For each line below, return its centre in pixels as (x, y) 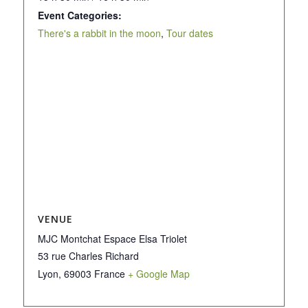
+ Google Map (158, 273)
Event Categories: (79, 15)
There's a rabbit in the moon (99, 33)
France (109, 273)
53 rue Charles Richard (88, 255)
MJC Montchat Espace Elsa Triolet (112, 238)
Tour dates (189, 33)
